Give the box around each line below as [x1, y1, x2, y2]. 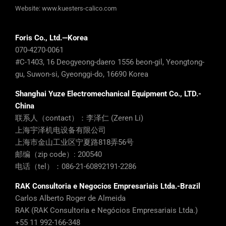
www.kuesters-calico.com [42, 5, 117, 13]
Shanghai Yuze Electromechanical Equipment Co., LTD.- [15, 89, 201, 99]
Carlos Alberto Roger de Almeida [15, 194, 126, 203]
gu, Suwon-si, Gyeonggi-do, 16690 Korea [15, 70, 148, 79]
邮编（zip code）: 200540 [15, 150, 102, 159]
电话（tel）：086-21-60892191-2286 [15, 162, 136, 172]
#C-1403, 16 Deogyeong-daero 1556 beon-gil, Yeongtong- [15, 58, 204, 67]
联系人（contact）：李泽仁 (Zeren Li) [15, 114, 143, 123]
